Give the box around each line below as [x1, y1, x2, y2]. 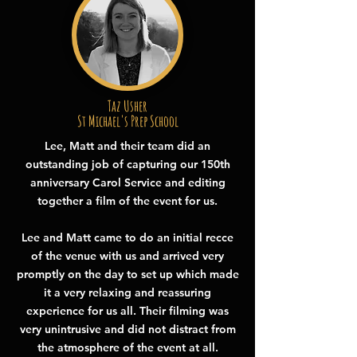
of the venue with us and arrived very [31, 249, 224, 263]
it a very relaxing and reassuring [44, 285, 211, 300]
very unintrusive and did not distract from [19, 322, 236, 336]
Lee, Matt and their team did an [45, 139, 210, 153]
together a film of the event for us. [37, 194, 218, 208]
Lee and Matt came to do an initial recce [22, 230, 233, 245]
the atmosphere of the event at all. [37, 340, 218, 355]
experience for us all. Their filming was [26, 304, 229, 318]
